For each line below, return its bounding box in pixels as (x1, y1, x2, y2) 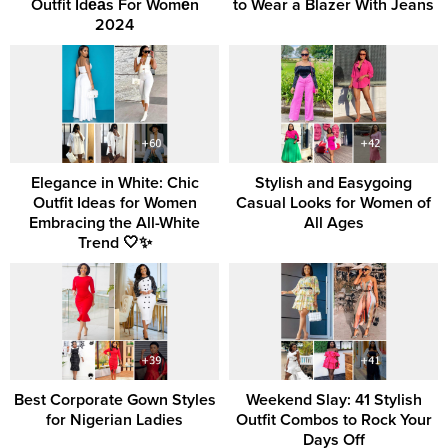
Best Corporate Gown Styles (13, 390, 216, 411)
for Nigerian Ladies (46, 410, 183, 431)
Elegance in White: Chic (30, 172, 199, 193)
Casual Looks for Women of (236, 192, 431, 213)
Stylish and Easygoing (255, 172, 412, 193)
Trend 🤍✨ (77, 232, 152, 253)
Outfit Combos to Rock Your (235, 410, 432, 431)
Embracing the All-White (29, 212, 200, 233)
